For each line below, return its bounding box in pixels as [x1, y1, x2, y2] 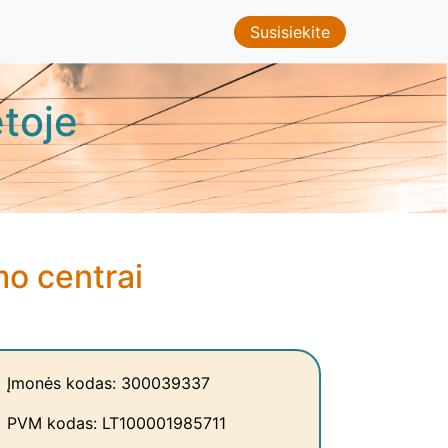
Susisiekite [250, 21, 330, 42]
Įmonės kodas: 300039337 [7, 373, 210, 394]
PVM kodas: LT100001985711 [7, 413, 226, 434]
